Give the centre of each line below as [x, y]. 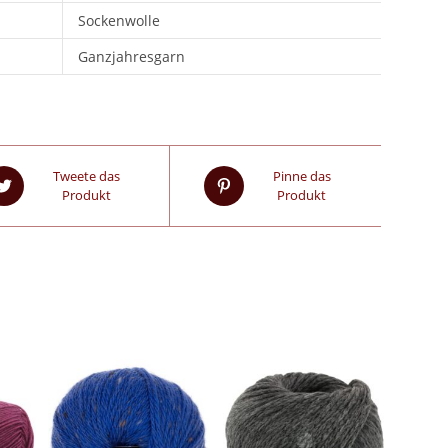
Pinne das [301, 176]
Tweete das [86, 176]
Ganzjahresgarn [131, 56]
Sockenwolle [118, 20]
